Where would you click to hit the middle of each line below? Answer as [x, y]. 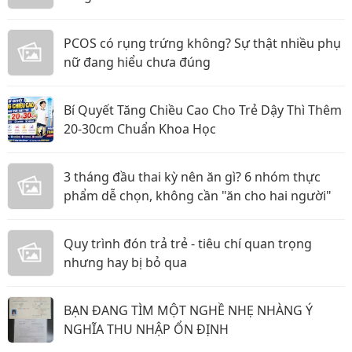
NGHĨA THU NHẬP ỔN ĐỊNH [168, 329]
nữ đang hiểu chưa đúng [137, 62]
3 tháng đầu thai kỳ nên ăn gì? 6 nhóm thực [192, 177]
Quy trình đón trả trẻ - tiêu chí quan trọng [188, 244]
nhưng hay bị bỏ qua [125, 262]
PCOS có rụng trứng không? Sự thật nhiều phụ [202, 43]
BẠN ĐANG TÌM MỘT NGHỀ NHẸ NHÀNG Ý [188, 310]
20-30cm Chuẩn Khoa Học [140, 129]
